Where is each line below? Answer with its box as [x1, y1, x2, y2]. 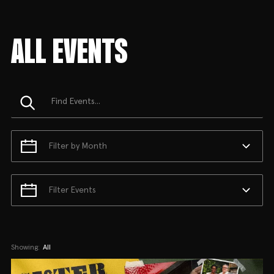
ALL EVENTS [10, 35, 128, 72]
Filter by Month [48, 141, 107, 150]
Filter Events [48, 185, 96, 194]
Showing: [10, 243, 40, 251]
